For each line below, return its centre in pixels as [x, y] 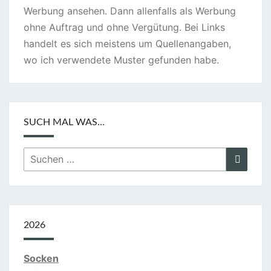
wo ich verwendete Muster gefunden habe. [121, 60]
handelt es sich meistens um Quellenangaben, [127, 44]
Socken [41, 259]
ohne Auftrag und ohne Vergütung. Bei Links [124, 28]
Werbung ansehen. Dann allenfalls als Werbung [130, 11]
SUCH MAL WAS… [64, 122]
